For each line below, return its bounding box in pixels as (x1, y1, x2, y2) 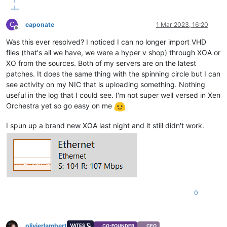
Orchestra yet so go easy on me (6, 101, 114, 110)
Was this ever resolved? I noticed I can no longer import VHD (6, 37, 206, 46)
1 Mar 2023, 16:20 (156, 20, 208, 28)
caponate (25, 20, 54, 28)
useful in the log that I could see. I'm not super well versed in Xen (6, 90, 220, 99)
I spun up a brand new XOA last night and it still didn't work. (6, 121, 204, 130)
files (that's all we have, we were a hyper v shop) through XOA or (6, 48, 220, 57)
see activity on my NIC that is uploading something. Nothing (6, 80, 205, 89)
